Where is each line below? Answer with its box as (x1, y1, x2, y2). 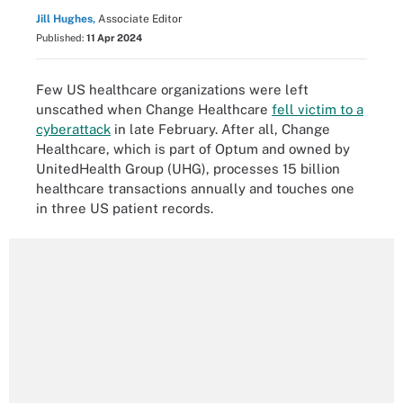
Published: (36, 32, 86, 43)
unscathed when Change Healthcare (36, 101, 272, 117)
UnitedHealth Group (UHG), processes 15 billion (36, 160, 340, 176)
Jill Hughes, (36, 13, 95, 25)
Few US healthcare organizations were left (36, 81, 309, 97)
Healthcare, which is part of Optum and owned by (36, 140, 350, 157)
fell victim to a (272, 101, 363, 117)
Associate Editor (98, 13, 183, 25)
